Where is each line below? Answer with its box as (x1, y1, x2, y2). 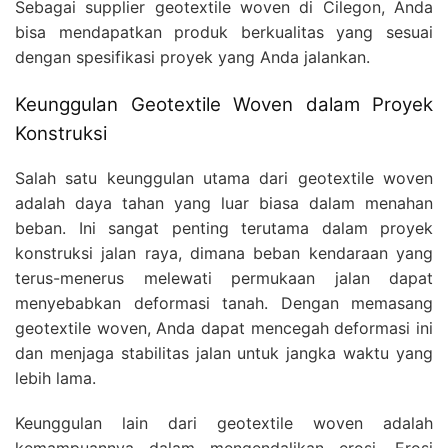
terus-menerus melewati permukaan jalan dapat (15, 268, 433, 289)
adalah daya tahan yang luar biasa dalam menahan (15, 193, 433, 214)
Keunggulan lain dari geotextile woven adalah (15, 413, 433, 434)
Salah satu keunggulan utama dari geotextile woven (15, 168, 433, 189)
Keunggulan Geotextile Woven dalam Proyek (15, 92, 433, 116)
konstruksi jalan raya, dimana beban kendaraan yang (15, 243, 433, 264)
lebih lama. (15, 368, 96, 389)
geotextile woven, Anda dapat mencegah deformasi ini (15, 318, 433, 339)
